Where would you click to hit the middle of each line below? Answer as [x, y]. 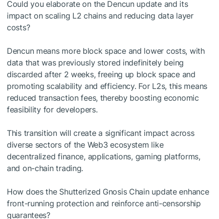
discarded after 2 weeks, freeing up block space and [101, 74]
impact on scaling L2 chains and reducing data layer [100, 16]
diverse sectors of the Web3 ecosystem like [85, 145]
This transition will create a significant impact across [101, 133]
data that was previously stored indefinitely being [96, 63]
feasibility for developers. [52, 109]
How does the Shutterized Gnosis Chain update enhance [108, 192]
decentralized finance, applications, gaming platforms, [104, 156]
